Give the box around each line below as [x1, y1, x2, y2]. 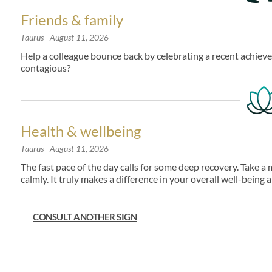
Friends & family [21, 11, 123, 29]
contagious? [21, 62, 70, 73]
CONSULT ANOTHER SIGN [33, 211, 137, 222]
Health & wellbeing [21, 122, 141, 140]
